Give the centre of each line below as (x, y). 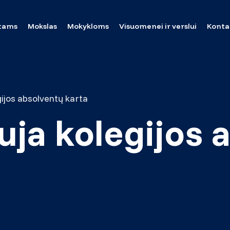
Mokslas (43, 26)
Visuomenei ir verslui (158, 26)
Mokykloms (88, 26)
